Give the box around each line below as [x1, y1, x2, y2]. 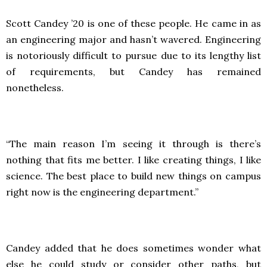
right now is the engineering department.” [6, 186, 198, 198]
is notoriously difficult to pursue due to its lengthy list [6, 49, 261, 61]
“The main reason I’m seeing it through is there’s [6, 138, 261, 150]
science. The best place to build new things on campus [6, 170, 261, 182]
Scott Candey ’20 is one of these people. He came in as [6, 17, 261, 29]
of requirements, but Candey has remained [6, 66, 261, 77]
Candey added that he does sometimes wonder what [6, 242, 261, 254]
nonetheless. [6, 82, 64, 94]
